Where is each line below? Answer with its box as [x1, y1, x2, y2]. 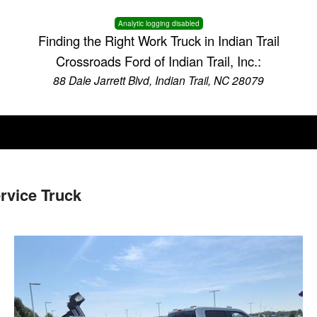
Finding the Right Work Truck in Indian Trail [38, 31, 279, 50]
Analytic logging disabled [117, 18, 200, 28]
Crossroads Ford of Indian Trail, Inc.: [56, 52, 261, 70]
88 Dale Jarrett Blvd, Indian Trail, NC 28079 [53, 72, 264, 88]
